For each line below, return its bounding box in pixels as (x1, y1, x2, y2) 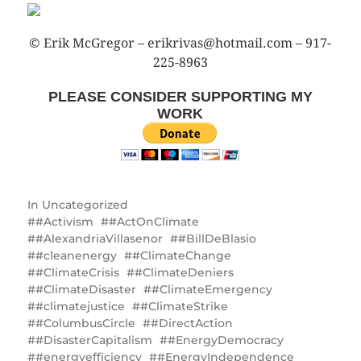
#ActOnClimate (108, 214, 199, 229)
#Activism (35, 214, 93, 229)
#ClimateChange (131, 247, 231, 263)
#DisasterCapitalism (35, 332, 152, 347)
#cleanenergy (35, 247, 117, 263)
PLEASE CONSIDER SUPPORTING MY (48, 88, 313, 105)
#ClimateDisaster (35, 281, 136, 297)
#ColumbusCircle (35, 315, 135, 330)
